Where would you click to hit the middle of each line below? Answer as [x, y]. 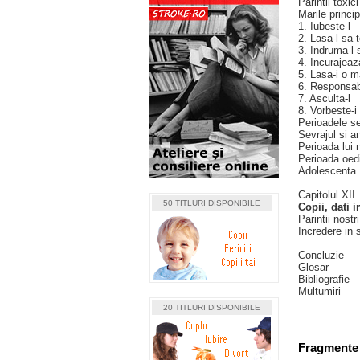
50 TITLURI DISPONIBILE [212, 203]
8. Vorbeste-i [327, 110]
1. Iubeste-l [324, 26]
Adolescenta [327, 171]
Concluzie [321, 255]
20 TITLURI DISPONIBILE [212, 307]
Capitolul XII [327, 195]
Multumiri [319, 291]
